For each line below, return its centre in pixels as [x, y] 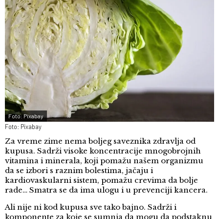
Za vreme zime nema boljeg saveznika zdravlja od [100, 141]
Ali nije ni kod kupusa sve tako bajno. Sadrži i [91, 207]
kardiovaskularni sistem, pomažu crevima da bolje [101, 180]
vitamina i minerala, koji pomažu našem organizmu [104, 161]
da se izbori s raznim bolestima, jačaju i [79, 171]
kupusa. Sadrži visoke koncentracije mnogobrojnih [103, 151]
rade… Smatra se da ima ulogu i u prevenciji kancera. [106, 190]
